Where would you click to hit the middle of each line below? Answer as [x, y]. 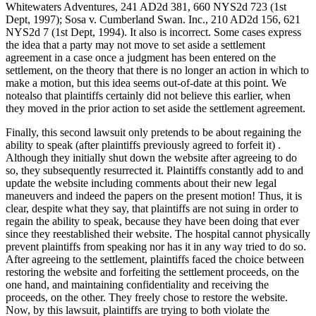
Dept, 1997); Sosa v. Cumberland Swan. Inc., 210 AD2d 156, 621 [153, 20]
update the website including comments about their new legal [141, 183]
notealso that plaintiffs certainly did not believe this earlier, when [148, 96]
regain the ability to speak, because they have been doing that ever [152, 221]
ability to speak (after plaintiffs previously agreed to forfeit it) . [143, 145]
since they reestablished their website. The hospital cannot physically [158, 234]
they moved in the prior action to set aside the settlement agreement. [156, 109]
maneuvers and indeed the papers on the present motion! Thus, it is [154, 196]
